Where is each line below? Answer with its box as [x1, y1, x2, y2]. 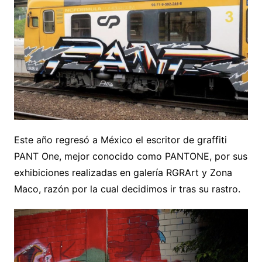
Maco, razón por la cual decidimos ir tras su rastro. [13, 182, 240, 195]
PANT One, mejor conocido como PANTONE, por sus [13, 150, 247, 162]
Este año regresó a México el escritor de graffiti [13, 133, 227, 146]
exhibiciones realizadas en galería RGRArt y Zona [13, 166, 232, 178]
